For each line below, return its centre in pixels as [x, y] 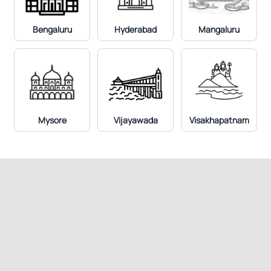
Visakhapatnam [219, 120]
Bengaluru [52, 29]
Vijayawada [135, 120]
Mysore [52, 120]
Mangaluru [219, 29]
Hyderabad [135, 29]
